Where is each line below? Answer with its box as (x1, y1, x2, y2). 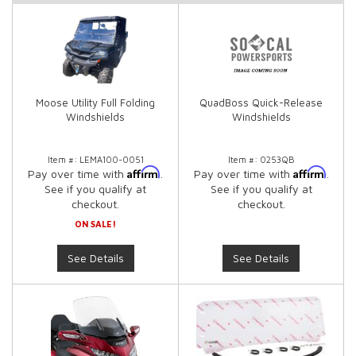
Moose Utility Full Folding (36, 96, 155, 109)
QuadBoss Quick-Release (199, 96, 323, 109)
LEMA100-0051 (79, 154, 144, 164)
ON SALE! (75, 219, 116, 229)
